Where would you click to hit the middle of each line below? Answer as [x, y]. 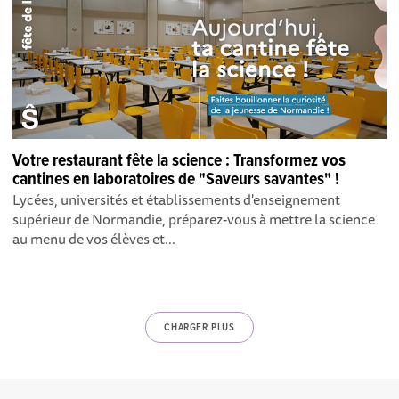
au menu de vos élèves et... [94, 238]
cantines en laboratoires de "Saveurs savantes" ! [176, 179]
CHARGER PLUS [199, 327]
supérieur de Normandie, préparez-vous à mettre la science [194, 219]
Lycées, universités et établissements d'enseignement [177, 199]
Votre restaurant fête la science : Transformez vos [179, 161]
